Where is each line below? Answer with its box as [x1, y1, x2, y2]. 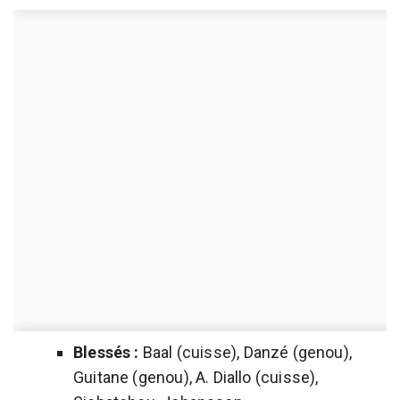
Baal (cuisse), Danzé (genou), [138, 342, 353, 362]
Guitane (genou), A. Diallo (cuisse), [73, 367, 319, 387]
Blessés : [73, 342, 139, 362]
